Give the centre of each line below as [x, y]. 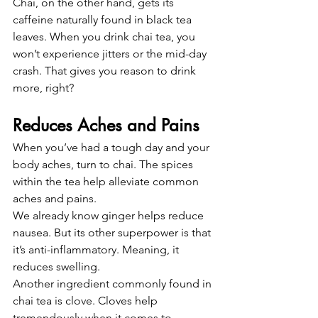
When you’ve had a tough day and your [113, 148]
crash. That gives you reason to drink [106, 71]
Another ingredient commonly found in [114, 284]
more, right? [43, 88]
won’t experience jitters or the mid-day [111, 54]
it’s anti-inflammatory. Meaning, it [97, 250]
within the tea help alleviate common [107, 182]
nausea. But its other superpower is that [113, 233]
